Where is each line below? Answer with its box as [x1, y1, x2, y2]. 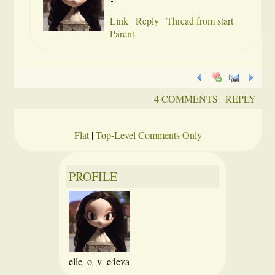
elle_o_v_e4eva [69, 255, 130, 268]
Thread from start [166, 14, 234, 27]
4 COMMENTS [153, 92, 218, 105]
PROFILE [69, 168, 117, 185]
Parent [110, 27, 135, 40]
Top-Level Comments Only [96, 128, 202, 141]
